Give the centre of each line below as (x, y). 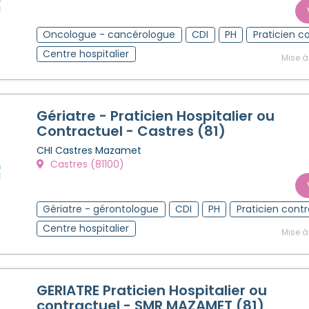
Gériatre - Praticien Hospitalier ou (156, 116)
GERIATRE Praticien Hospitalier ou (152, 290)
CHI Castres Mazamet (89, 150)
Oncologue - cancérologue (109, 34)
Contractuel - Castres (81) (131, 131)
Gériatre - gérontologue (101, 209)
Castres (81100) (86, 164)
